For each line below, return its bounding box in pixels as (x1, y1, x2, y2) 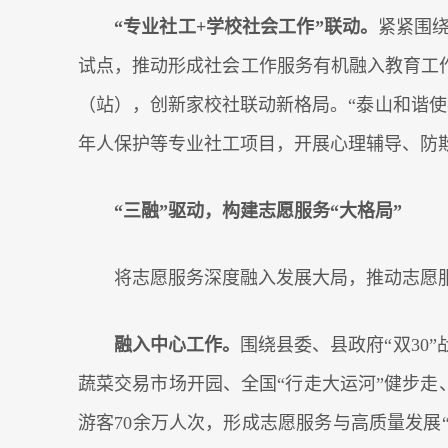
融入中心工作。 (114, 335, 241, 355)
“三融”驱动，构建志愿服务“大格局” (114, 201, 402, 221)
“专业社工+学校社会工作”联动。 (114, 17, 378, 37)
